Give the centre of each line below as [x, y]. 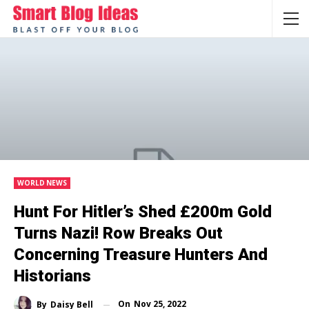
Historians [52, 276]
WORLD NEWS [42, 183]
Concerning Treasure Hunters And [141, 255]
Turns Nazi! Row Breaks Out [118, 233]
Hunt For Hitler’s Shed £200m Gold [143, 212]
